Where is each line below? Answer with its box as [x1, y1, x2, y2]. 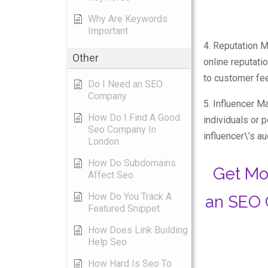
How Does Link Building [88, 224, 188, 236]
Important [88, 25, 128, 36]
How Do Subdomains [88, 157, 176, 169]
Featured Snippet [88, 203, 160, 214]
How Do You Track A [88, 191, 172, 202]
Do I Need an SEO [88, 78, 163, 90]
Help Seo [88, 236, 127, 248]
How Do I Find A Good [88, 112, 180, 123]
